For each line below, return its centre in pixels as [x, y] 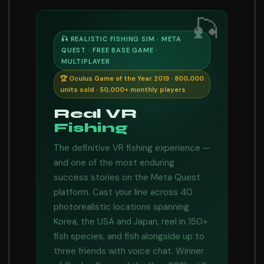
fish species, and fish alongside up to [129, 236]
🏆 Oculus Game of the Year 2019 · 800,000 [132, 78]
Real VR [95, 114]
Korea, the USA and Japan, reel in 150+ [131, 222]
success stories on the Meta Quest [127, 177]
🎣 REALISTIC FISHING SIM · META [122, 39]
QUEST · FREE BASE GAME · [110, 50]
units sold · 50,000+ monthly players [123, 90]
